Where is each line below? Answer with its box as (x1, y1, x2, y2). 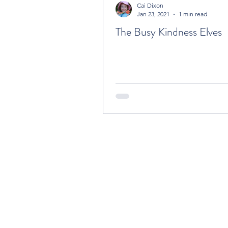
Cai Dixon (137, 2, 163, 9)
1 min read (179, 10, 207, 18)
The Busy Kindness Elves (116, 24, 222, 40)
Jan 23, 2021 (137, 10, 169, 18)
